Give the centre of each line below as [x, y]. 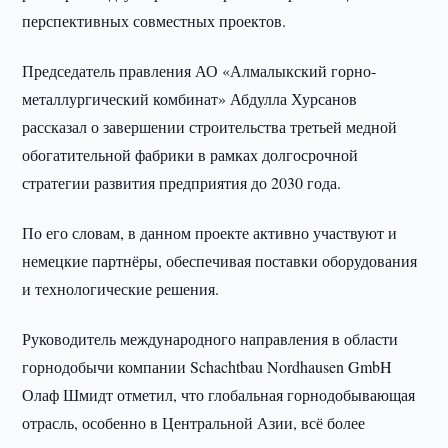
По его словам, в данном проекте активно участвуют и [210, 232]
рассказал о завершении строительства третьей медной [210, 126]
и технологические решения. [121, 288]
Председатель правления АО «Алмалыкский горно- [199, 70]
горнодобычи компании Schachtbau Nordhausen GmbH [207, 366]
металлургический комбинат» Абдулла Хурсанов [190, 98]
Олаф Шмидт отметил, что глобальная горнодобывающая [219, 394]
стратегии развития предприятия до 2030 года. [182, 182]
